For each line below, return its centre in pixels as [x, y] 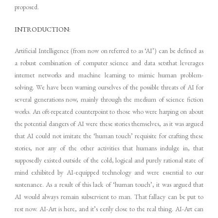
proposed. [27, 7]
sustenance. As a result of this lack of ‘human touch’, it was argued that [109, 184]
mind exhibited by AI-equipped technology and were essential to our [109, 172]
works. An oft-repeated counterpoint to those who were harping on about [109, 111]
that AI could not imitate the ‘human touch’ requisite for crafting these [109, 136]
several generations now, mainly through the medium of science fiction [109, 99]
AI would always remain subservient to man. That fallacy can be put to [109, 196]
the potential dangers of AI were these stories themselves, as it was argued [109, 123]
